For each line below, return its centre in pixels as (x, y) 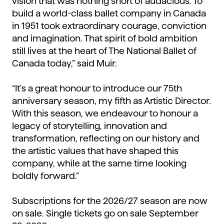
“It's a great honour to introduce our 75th (97, 88)
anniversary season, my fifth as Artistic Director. (111, 101)
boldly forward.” (46, 176)
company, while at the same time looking (99, 163)
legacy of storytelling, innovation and (89, 126)
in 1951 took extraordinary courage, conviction (109, 26)
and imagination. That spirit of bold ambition (105, 38)
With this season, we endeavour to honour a (105, 113)
